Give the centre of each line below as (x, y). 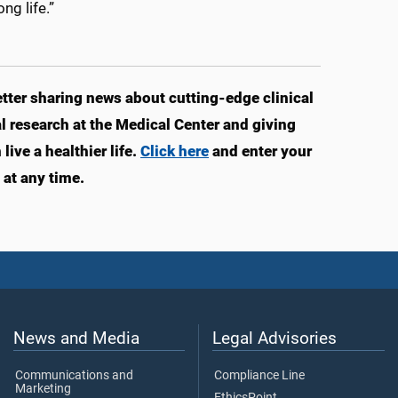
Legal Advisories (275, 338)
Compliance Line (259, 376)
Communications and (74, 376)
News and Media (76, 338)
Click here (175, 151)
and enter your (262, 151)
